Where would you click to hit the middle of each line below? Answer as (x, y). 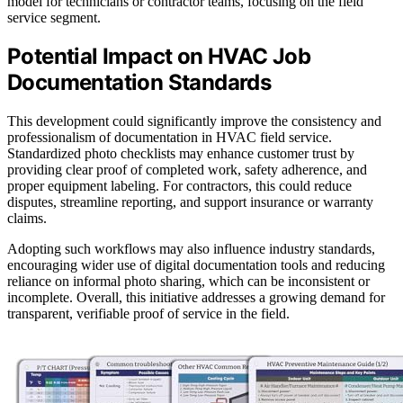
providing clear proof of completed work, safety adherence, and (187, 170)
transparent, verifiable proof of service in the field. (148, 314)
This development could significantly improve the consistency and (194, 121)
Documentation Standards (139, 83)
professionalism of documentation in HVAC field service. (170, 138)
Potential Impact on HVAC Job (159, 57)
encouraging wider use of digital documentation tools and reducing (196, 265)
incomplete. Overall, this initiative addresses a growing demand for (196, 298)
